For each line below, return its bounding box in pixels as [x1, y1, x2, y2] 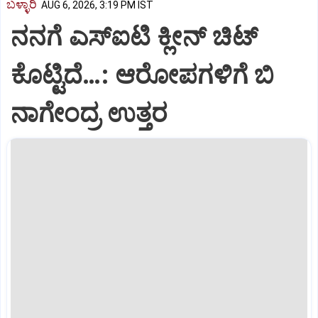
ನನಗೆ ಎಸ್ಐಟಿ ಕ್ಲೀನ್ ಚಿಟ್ [11, 21, 258, 52]
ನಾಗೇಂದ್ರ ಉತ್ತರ [11, 98, 168, 128]
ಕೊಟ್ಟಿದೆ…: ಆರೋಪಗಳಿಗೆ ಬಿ [11, 60, 275, 90]
